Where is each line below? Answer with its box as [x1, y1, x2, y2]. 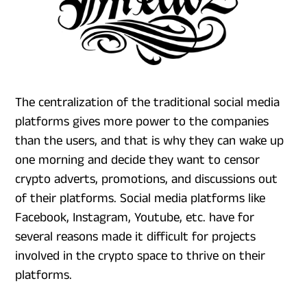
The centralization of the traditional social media [15, 93, 280, 112]
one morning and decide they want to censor [15, 150, 260, 169]
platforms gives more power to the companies [15, 112, 269, 131]
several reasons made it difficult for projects [15, 227, 256, 246]
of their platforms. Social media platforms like [15, 188, 265, 208]
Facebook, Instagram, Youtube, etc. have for [15, 208, 254, 227]
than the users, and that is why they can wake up [15, 131, 284, 150]
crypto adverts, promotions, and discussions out [15, 169, 278, 188]
